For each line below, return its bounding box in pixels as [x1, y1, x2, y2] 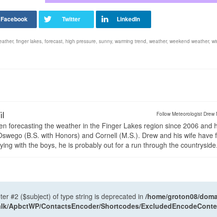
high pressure [65, 38, 96, 45]
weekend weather [170, 38, 209, 45]
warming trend [115, 38, 146, 45]
